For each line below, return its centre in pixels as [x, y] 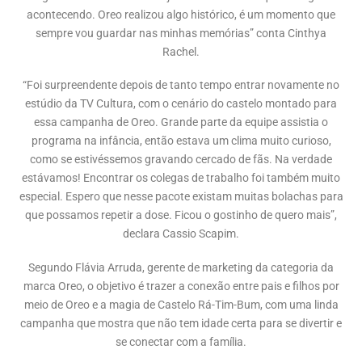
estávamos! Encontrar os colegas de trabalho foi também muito [181, 179]
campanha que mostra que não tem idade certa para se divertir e [181, 324]
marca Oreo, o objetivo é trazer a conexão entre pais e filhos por [181, 287]
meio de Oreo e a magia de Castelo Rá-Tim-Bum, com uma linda [181, 305]
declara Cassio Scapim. [181, 234]
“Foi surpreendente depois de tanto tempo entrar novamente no [181, 86]
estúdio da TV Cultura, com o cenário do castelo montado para [181, 104]
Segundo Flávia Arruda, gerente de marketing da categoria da [181, 268]
